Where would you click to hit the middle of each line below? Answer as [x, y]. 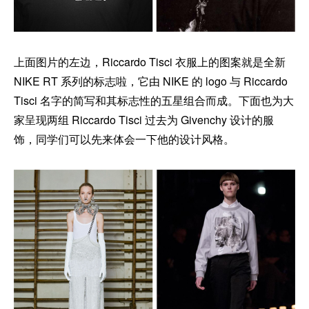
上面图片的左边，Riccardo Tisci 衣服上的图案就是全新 [150, 62]
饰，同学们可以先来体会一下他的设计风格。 [124, 139]
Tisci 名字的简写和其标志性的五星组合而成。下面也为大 [154, 101]
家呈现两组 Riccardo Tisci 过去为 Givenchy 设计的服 [144, 120]
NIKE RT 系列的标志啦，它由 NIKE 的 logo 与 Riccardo [151, 81]
